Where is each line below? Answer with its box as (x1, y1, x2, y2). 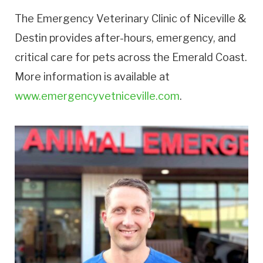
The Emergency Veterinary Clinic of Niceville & (15, 12, 247, 25)
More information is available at (15, 70, 170, 83)
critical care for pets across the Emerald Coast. (15, 51, 247, 64)
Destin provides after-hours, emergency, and (15, 32, 236, 45)
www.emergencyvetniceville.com (15, 90, 180, 103)
